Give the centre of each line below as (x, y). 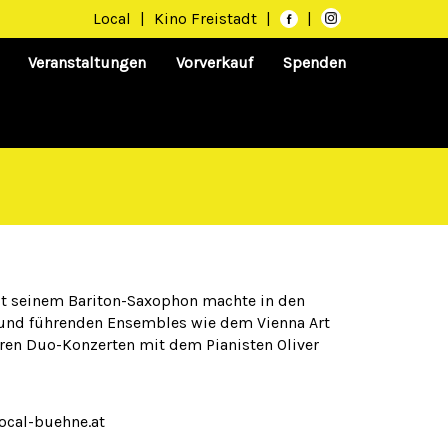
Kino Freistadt (207, 18)
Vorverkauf (214, 62)
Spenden (314, 62)
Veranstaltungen (87, 62)
